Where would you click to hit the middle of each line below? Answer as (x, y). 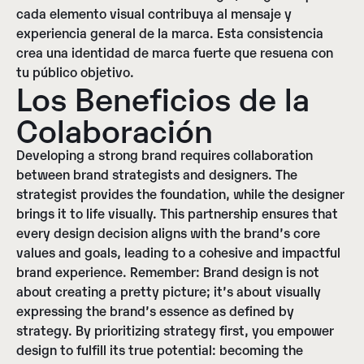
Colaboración (115, 129)
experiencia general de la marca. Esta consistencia (170, 33)
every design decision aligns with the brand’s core (168, 233)
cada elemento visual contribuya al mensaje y (154, 13)
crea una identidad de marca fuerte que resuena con (175, 52)
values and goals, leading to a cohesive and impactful (178, 252)
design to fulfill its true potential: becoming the (160, 350)
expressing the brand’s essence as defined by (155, 311)
